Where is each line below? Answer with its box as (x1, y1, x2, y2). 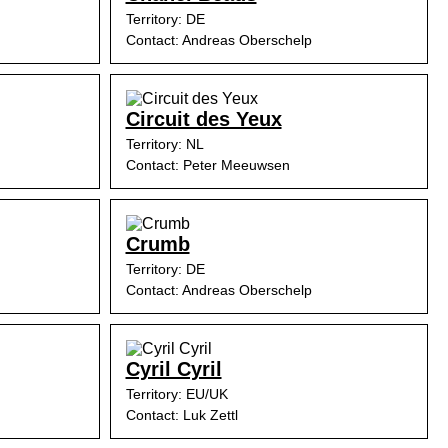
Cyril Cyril (125, 358, 222, 380)
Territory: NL (125, 136, 204, 152)
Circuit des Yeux (125, 108, 282, 130)
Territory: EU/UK (125, 386, 228, 402)
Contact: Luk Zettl (125, 407, 238, 423)
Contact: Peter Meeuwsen (125, 157, 290, 173)
